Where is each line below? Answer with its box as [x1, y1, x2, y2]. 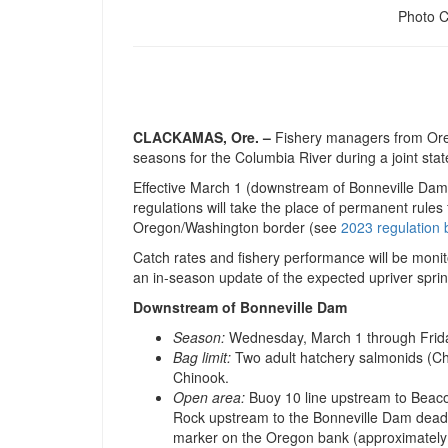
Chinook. [173, 367, 229, 388]
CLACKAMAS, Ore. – [133, 127, 271, 148]
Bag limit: [173, 347, 231, 368]
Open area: [173, 387, 245, 408]
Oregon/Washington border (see [133, 217, 341, 238]
